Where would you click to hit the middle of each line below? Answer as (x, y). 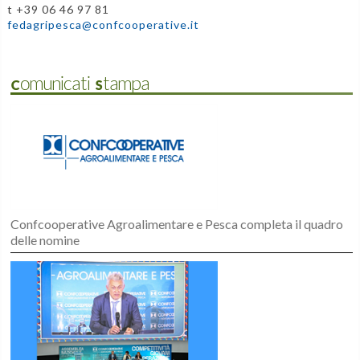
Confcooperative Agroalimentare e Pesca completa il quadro (177, 224)
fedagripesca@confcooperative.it (103, 24)
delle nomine (45, 240)
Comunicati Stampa (80, 84)
